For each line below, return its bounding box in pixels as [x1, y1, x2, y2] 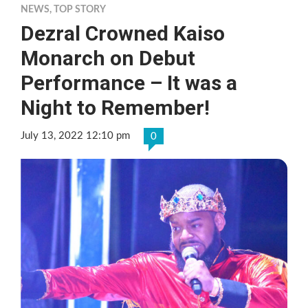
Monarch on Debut [21, 45, 195, 70]
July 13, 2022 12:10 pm [21, 130, 130, 141]
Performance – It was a [21, 70, 237, 95]
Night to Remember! [21, 95, 210, 120]
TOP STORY [54, 4, 106, 14]
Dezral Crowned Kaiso [21, 21, 225, 45]
